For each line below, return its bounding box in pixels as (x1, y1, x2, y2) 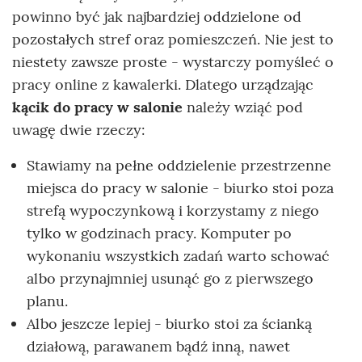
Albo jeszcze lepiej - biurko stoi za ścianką (27, 314, 312, 333)
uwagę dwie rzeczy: (12, 120, 145, 139)
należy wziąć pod (183, 97, 303, 116)
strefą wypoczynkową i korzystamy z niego (27, 200, 319, 220)
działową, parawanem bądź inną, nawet (27, 336, 290, 356)
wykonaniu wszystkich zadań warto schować (27, 246, 330, 265)
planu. (27, 291, 68, 310)
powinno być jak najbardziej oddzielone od (12, 6, 301, 26)
